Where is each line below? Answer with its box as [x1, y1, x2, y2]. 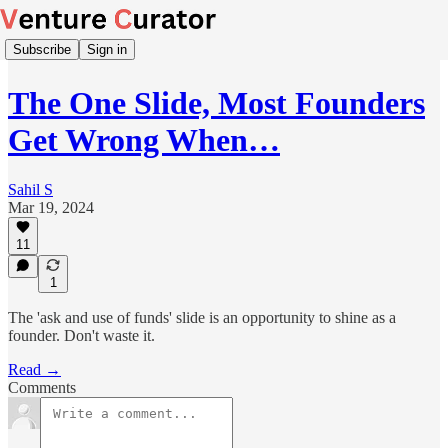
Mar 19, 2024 [8, 198, 94, 216]
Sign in [87, 41, 127, 57]
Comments [8, 379, 76, 396]
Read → [8, 361, 61, 378]
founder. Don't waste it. [8, 327, 155, 344]
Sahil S [8, 180, 53, 198]
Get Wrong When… [8, 122, 280, 159]
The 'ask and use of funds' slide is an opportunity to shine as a [8, 309, 396, 326]
